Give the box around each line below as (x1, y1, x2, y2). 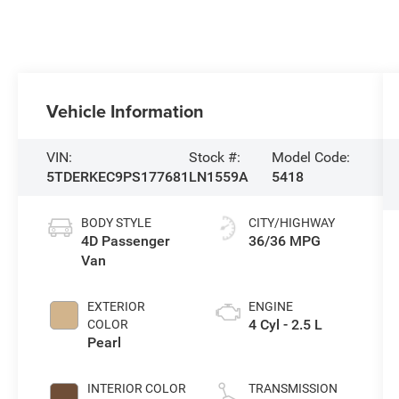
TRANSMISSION (248, 380, 338, 395)
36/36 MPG (248, 232, 321, 249)
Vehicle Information (46, 97, 205, 124)
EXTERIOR (87, 298, 146, 313)
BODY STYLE (81, 215, 152, 230)
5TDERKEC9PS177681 (46, 167, 190, 185)
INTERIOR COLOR (87, 380, 187, 395)
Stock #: (189, 148, 241, 166)
